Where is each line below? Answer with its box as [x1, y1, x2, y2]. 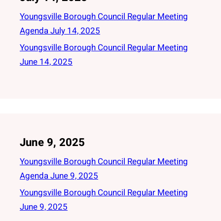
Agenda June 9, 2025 [20, 170, 98, 182]
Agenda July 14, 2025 [20, 25, 100, 37]
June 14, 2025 [20, 56, 73, 68]
